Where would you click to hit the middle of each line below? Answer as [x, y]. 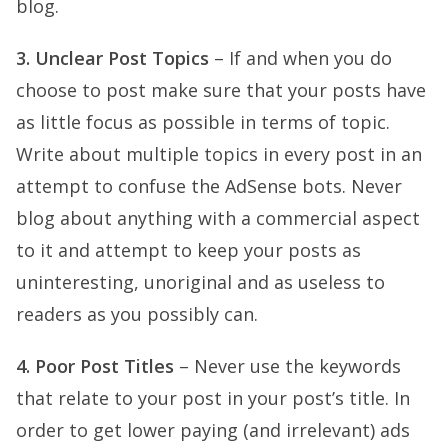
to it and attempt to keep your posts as [188, 250]
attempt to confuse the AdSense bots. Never [209, 186]
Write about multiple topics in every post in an [219, 154]
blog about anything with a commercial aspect [218, 218]
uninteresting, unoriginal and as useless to [200, 282]
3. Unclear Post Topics [112, 58]
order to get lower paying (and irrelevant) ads [213, 430]
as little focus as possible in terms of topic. [203, 122]
